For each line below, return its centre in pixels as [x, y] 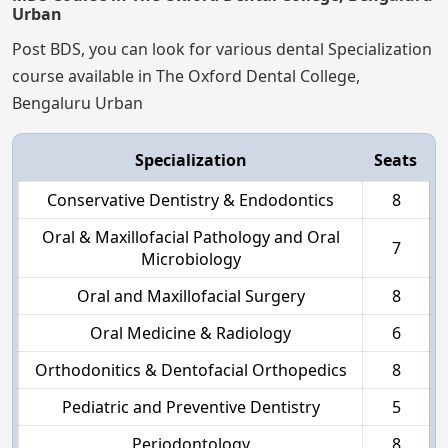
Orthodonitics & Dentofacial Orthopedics [190, 369]
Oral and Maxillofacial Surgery [190, 295]
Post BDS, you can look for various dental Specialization [222, 48]
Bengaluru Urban [77, 102]
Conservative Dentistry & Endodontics [190, 199]
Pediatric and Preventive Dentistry [190, 406]
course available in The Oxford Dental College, [186, 75]
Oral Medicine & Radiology [190, 332]
